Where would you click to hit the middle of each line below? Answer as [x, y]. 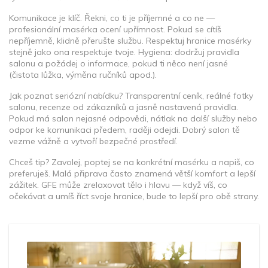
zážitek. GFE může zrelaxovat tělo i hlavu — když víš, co [118, 185]
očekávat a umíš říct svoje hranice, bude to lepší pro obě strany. [134, 196]
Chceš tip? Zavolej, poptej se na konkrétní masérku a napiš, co [132, 162]
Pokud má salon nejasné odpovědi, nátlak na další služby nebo [133, 118]
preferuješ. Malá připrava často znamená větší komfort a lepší [132, 173]
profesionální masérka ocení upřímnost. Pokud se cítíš [115, 29]
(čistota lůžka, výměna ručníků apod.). [83, 75]
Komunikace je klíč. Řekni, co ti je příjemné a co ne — [112, 18]
